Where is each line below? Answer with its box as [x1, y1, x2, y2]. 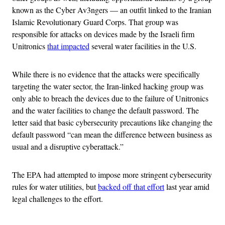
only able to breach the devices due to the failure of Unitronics [12, 92, 208, 103]
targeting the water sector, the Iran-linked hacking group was [12, 80, 203, 91]
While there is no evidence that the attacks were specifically [12, 68, 200, 79]
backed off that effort [98, 181, 164, 192]
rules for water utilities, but [12, 181, 98, 192]
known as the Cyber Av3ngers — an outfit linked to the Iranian [12, 4, 211, 15]
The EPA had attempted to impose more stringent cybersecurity [12, 169, 212, 180]
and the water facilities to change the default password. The [12, 104, 199, 116]
